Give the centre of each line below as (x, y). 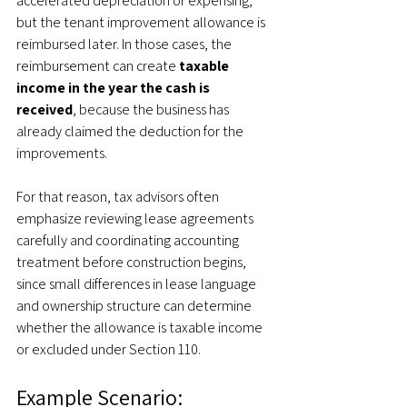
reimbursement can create (98, 66)
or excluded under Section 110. (109, 349)
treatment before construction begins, (133, 262)
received (45, 109)
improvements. (62, 153)
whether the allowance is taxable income (141, 328)
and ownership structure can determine (135, 306)
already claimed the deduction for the (131, 131)
